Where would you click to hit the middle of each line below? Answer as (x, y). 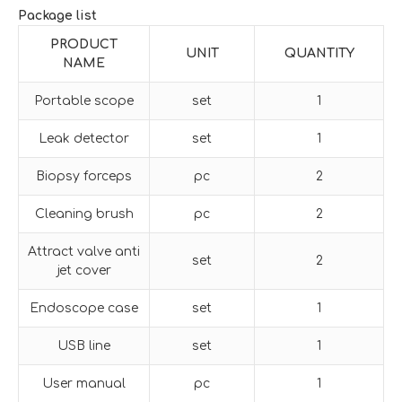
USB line (84, 345)
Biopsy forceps (84, 176)
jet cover (84, 270)
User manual (84, 383)
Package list (57, 15)
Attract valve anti (84, 251)
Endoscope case (84, 308)
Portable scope (84, 100)
